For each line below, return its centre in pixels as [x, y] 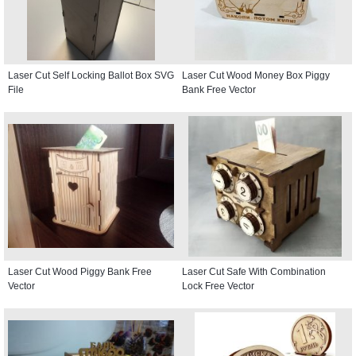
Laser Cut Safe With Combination [254, 271]
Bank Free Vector [219, 89]
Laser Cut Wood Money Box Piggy [256, 75]
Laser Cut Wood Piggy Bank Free [80, 271]
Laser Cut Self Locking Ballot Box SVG [91, 75]
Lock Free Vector [218, 286]
